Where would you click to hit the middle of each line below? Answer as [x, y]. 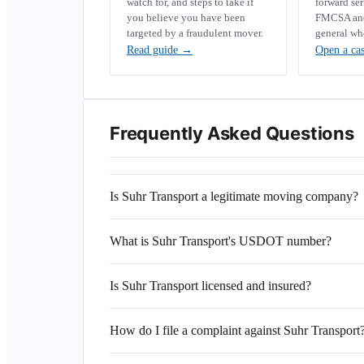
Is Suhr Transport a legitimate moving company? [234, 196]
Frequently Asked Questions [232, 133]
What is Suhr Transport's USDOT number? [221, 241]
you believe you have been [186, 17]
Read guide [154, 50]
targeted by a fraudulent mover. [195, 33]
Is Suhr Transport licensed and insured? [210, 286]
